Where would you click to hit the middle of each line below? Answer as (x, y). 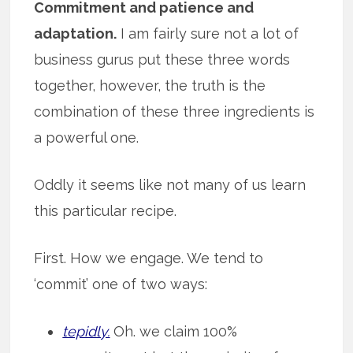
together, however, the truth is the (150, 85)
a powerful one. (87, 137)
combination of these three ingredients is (175, 111)
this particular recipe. (106, 210)
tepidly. (86, 331)
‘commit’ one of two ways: (121, 284)
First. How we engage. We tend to (149, 258)
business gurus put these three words (162, 59)
